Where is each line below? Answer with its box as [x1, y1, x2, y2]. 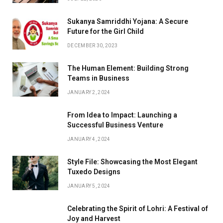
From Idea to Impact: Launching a [67, 111, 177, 119]
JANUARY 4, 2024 [67, 136, 111, 142]
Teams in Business [67, 74, 129, 82]
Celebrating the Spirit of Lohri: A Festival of [67, 204, 208, 213]
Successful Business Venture [67, 120, 163, 129]
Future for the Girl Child [67, 27, 144, 35]
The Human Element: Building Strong [67, 64, 189, 72]
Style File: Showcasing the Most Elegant [67, 157, 198, 166]
